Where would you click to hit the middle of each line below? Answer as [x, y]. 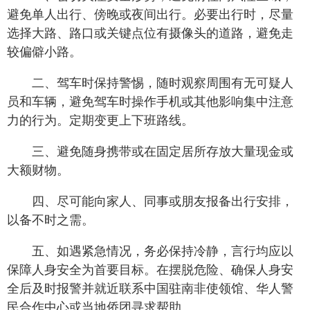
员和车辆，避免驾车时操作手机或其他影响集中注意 [150, 102]
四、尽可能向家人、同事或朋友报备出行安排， [163, 201]
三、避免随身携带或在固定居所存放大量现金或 [163, 152]
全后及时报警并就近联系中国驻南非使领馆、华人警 [150, 289]
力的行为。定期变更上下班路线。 [100, 120]
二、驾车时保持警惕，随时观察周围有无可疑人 [163, 83]
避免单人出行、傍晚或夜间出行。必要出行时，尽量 [150, 15]
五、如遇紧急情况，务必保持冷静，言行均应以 [163, 251]
